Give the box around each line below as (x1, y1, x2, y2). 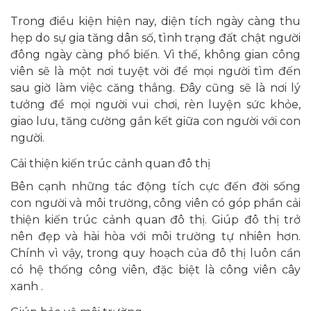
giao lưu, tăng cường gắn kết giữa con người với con (10, 115, 301, 128)
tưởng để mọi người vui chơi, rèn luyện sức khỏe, (10, 98, 301, 111)
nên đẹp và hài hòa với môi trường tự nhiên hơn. (10, 230, 301, 243)
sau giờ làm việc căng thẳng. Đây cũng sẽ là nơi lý (10, 81, 301, 94)
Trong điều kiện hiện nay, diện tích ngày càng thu (10, 15, 301, 28)
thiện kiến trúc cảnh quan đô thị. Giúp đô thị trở (10, 213, 301, 226)
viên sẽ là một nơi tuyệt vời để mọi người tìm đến (10, 65, 301, 78)
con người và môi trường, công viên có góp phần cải (10, 196, 301, 210)
